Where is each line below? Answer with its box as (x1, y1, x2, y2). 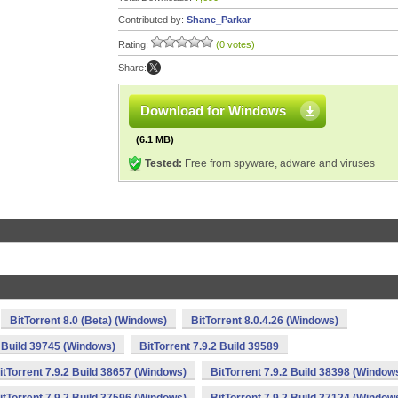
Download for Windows (140, 103, 286, 118)
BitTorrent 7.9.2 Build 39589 (139, 340, 279, 353)
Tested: (145, 157, 182, 170)
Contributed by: (118, 14, 187, 25)
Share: (118, 62, 147, 73)
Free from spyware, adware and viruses (182, 157, 375, 170)
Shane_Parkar (187, 14, 251, 25)
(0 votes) (216, 39, 255, 50)
